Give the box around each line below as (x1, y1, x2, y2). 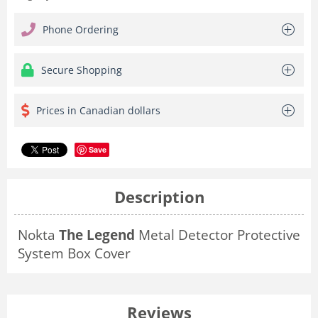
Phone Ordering (43, 22, 119, 36)
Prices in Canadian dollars (36, 103, 160, 117)
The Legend (59, 225, 135, 243)
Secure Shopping (41, 62, 122, 77)
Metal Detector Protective (135, 225, 300, 243)
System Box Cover (18, 243, 131, 262)
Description (114, 185, 204, 207)
